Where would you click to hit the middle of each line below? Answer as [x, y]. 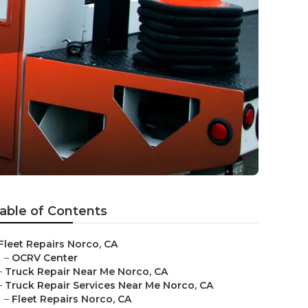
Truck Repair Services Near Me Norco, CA [109, 285]
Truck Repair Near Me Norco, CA [86, 272]
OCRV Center [45, 258]
